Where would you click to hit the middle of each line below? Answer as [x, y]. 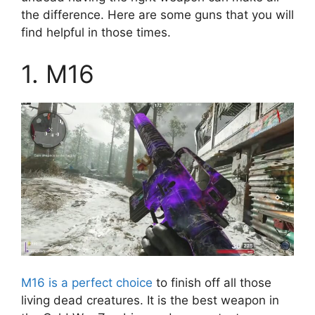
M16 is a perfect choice [87, 282]
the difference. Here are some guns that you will [157, 14]
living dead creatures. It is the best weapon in [150, 300]
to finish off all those [212, 282]
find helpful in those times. [96, 32]
